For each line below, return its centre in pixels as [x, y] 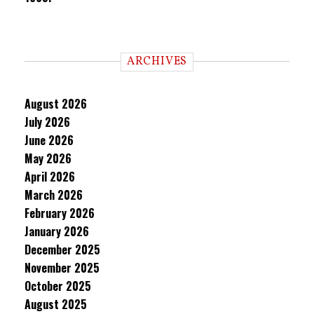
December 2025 [62, 250]
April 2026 [50, 177]
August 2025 [56, 304]
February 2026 [60, 213]
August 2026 [56, 104]
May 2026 [48, 158]
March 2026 [54, 195]
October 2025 [58, 286]
